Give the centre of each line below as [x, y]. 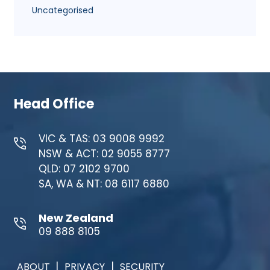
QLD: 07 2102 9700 [84, 168]
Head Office [54, 104]
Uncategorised [62, 10]
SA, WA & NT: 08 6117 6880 [104, 184]
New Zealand [76, 218]
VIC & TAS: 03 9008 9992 [101, 138]
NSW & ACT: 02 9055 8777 [104, 153]
